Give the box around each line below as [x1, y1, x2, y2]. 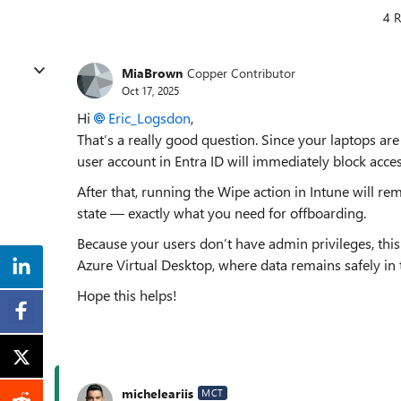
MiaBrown [122, 64, 183, 81]
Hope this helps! [77, 286, 177, 304]
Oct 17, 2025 [122, 82, 179, 98]
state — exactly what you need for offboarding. [77, 203, 366, 222]
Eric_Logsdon [108, 108, 191, 127]
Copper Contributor [187, 64, 295, 81]
